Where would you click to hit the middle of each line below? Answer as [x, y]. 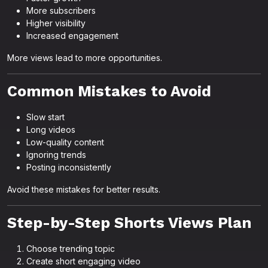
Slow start [45, 117]
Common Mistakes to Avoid [109, 91]
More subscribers [61, 10]
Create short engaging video [83, 261]
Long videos [51, 130]
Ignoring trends [56, 155]
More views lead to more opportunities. [85, 58]
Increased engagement [72, 36]
